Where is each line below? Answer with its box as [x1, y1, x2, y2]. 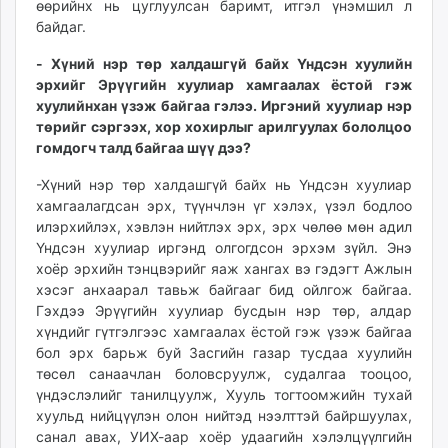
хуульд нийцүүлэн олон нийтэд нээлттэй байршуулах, [36, 406, 412, 424]
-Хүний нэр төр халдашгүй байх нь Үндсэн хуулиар [36, 175, 412, 193]
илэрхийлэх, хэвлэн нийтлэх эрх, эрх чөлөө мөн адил [36, 217, 412, 235]
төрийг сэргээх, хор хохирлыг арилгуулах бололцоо [36, 117, 412, 135]
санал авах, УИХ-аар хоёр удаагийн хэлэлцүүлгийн [36, 427, 412, 445]
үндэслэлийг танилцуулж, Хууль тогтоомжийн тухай [36, 385, 412, 403]
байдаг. [36, 17, 90, 35]
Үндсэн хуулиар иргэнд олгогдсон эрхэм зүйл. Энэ [36, 238, 412, 256]
